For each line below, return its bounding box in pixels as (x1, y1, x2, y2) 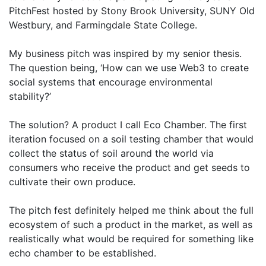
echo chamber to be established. (9, 247, 159, 259)
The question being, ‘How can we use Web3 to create (9, 62, 249, 74)
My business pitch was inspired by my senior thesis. (9, 47, 242, 59)
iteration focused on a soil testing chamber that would (9, 133, 254, 145)
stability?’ (9, 90, 56, 102)
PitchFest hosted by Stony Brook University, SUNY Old (9, 5, 255, 17)
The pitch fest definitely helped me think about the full (9, 204, 254, 216)
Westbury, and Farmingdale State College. (9, 19, 208, 31)
